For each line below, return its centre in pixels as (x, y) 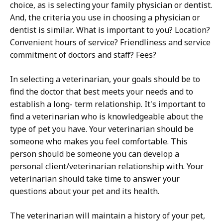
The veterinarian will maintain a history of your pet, (108, 216)
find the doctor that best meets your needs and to (102, 92)
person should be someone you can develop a (95, 154)
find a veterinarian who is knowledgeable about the (107, 117)
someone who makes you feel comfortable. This (99, 142)
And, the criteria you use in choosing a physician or (105, 18)
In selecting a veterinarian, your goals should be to (105, 79)
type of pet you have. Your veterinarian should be (102, 129)
